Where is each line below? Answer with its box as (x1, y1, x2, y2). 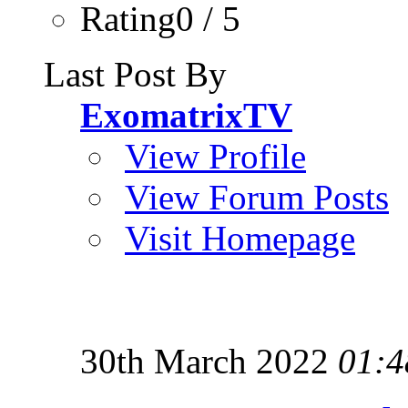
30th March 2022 (80, 341, 338, 381)
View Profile (125, 136, 306, 176)
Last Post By (44, 54, 227, 94)
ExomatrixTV (80, 95, 292, 135)
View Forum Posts (125, 177, 389, 217)
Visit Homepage (125, 218, 355, 258)
